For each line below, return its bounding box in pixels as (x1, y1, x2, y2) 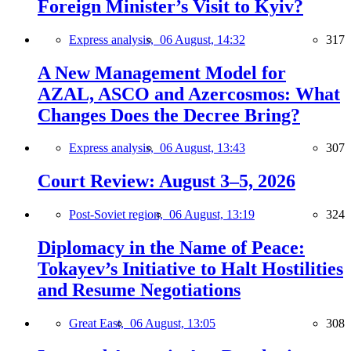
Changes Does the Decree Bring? (38, 104, 300, 125)
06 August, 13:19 (169, 208, 255, 222)
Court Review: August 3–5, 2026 (38, 171, 295, 192)
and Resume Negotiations (38, 280, 241, 301)
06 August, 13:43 (160, 141, 245, 155)
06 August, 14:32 (160, 32, 245, 46)
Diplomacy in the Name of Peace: (38, 237, 305, 259)
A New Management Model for (38, 62, 286, 83)
